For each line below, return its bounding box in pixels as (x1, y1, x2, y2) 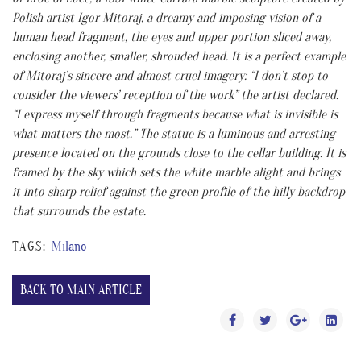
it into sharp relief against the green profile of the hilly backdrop (12, 184, 345, 199)
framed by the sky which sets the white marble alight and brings (12, 164, 340, 180)
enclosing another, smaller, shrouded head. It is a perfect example (12, 48, 346, 64)
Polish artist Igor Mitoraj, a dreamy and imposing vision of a (12, 10, 321, 25)
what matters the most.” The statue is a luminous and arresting (12, 126, 335, 141)
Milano (52, 239, 87, 254)
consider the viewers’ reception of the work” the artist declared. (12, 87, 338, 102)
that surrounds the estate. (12, 203, 146, 218)
